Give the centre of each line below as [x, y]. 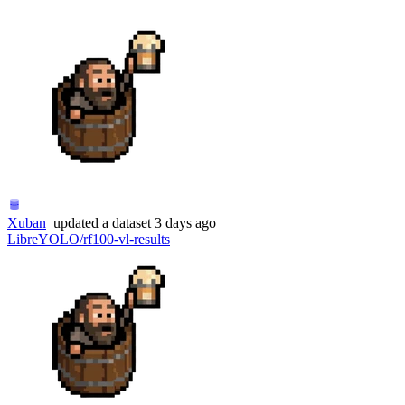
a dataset [125, 222]
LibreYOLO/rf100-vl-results [89, 239]
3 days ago [185, 222]
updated [76, 222]
